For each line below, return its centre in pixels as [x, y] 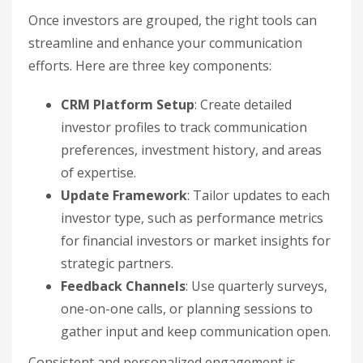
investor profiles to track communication [184, 127]
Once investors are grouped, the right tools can [173, 20]
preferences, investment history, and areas [191, 149]
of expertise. [98, 172]
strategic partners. [117, 263]
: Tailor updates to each [258, 195]
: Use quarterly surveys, [256, 286]
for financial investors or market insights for [196, 240]
